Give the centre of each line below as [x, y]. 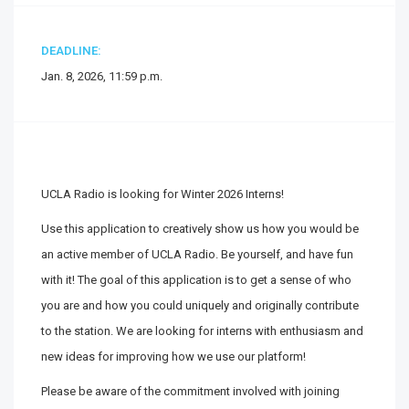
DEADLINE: [71, 51]
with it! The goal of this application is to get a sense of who [196, 280]
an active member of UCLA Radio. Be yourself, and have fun [197, 254]
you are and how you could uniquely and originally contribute [200, 305]
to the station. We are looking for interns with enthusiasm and [202, 331]
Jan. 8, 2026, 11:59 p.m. [102, 76]
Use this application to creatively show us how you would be [200, 229]
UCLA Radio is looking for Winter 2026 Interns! [163, 194]
